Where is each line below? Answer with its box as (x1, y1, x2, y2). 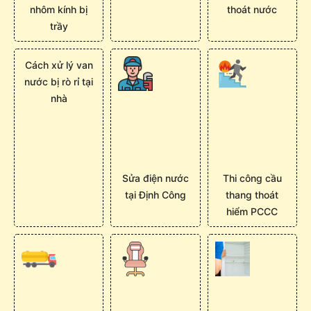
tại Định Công (124, 188, 186, 201)
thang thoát (226, 188, 279, 201)
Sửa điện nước (121, 171, 189, 184)
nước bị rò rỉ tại (24, 76, 94, 88)
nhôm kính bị (30, 3, 88, 16)
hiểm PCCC (226, 205, 278, 217)
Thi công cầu (222, 171, 282, 184)
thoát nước (227, 3, 278, 16)
